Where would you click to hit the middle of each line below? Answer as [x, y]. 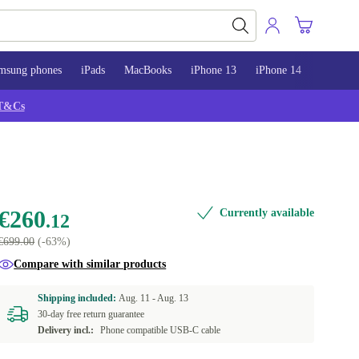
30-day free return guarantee [91, 314]
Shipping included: [79, 298]
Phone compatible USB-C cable [161, 330]
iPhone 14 [278, 70]
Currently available [266, 213]
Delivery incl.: [66, 330]
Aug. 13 [173, 298]
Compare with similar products [90, 264]
